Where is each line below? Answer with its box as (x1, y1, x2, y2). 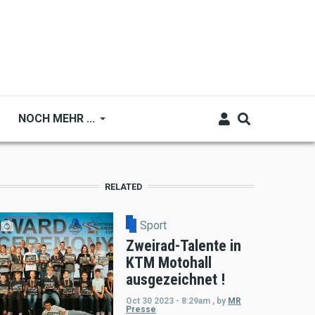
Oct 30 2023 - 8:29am (126, 295, 210, 306)
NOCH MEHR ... (18, 112, 96, 125)
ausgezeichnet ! (126, 270, 225, 288)
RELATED (105, 181, 143, 192)
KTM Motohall (126, 253, 212, 271)
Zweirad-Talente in (126, 236, 241, 255)
